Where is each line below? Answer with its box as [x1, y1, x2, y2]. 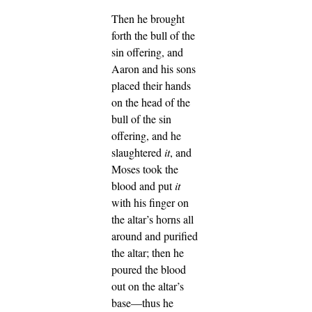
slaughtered [111, 145, 164, 160]
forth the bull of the [111, 28, 195, 43]
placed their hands [111, 78, 191, 93]
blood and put [111, 178, 175, 194]
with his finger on [111, 195, 189, 210]
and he [152, 128, 181, 143]
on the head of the [111, 95, 190, 110]
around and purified [111, 228, 198, 244]
